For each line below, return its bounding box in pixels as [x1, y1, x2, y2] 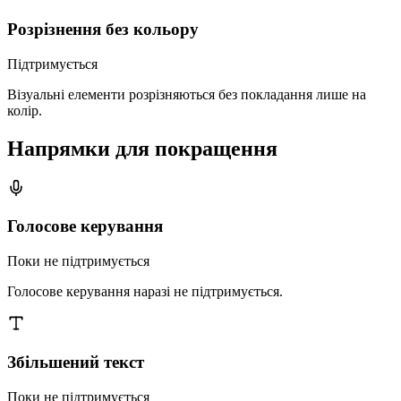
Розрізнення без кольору [7, 20, 199, 39]
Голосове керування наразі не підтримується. [7, 284, 283, 300]
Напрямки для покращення [7, 136, 277, 160]
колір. [7, 102, 42, 118]
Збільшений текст [7, 352, 144, 371]
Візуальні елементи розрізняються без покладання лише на [7, 86, 366, 102]
